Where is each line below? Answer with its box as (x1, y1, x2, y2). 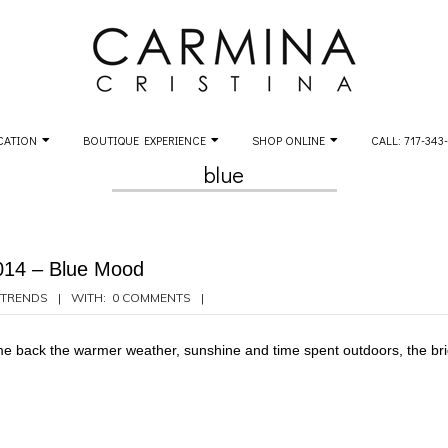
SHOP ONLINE (252, 132, 325, 148)
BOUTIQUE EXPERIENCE (83, 132, 206, 148)
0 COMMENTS (112, 290, 191, 305)
